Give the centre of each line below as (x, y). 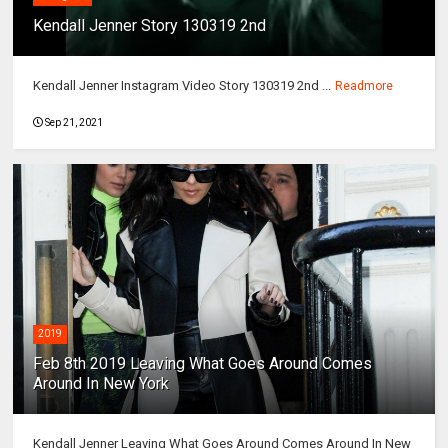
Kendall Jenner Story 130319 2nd (150, 26)
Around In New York (101, 384)
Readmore (364, 86)
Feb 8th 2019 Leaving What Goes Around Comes (203, 364)
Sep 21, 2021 (74, 123)
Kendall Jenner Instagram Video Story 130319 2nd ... (182, 86)
